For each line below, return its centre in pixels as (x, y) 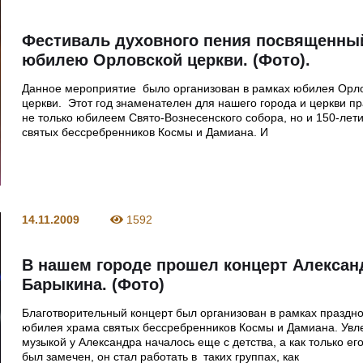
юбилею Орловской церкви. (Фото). (167, 60)
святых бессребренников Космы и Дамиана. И (145, 132)
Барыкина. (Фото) (94, 284)
